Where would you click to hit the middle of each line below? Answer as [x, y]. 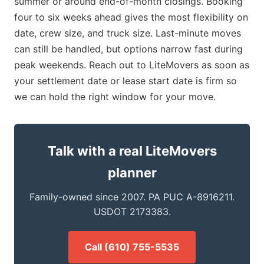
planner [132, 172]
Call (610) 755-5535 [132, 247]
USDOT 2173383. [132, 211]
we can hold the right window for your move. [115, 96]
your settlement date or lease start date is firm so [126, 80]
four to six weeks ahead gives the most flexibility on [131, 17]
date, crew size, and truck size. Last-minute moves [128, 33]
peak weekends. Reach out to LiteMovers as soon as [132, 65]
